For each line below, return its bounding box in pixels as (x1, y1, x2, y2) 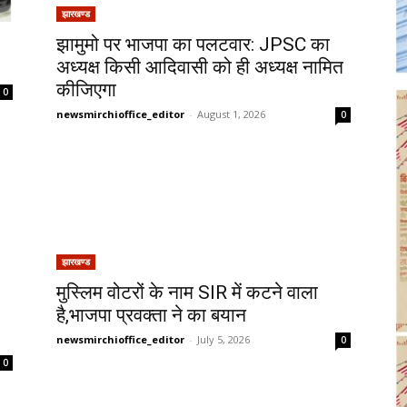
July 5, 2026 (197, 333, 250, 346)
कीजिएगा (56, 79, 116, 101)
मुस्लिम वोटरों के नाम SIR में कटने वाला (56, 282, 318, 303)
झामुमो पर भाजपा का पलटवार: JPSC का (56, 34, 330, 55)
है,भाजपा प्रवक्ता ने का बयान (56, 304, 246, 326)
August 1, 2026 (197, 107, 265, 121)
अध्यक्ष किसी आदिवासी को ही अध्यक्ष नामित (56, 56, 343, 78)
